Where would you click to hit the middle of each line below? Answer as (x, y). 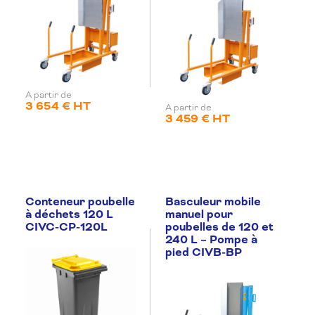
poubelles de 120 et (219, 227)
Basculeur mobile (213, 201)
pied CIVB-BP (204, 252)
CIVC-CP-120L (66, 227)
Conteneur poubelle (80, 201)
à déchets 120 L (69, 214)
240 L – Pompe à (211, 239)
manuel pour (199, 214)
